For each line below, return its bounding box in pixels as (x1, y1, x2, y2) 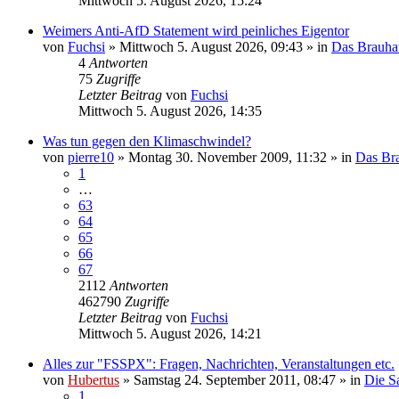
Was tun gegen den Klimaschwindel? (43, 133, 251, 149)
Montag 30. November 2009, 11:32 (128, 149, 327, 165)
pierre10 (68, 149, 114, 165)
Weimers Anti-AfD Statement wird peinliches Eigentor (43, 22, 349, 38)
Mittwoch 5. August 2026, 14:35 (78, 102, 262, 118)
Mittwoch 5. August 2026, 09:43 (119, 38, 303, 54)
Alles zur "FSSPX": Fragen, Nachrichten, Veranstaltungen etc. (43, 355, 395, 371)
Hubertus (68, 371, 119, 387)
